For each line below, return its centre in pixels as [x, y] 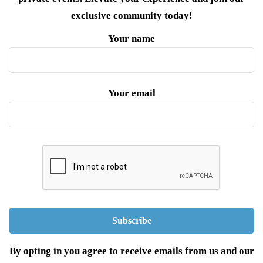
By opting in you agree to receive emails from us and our [131, 251]
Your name [131, 38]
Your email [131, 93]
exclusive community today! [131, 15]
